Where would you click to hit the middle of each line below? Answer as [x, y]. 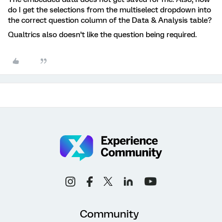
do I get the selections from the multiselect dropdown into [110, 10]
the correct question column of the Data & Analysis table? [110, 20]
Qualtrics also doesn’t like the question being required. [102, 34]
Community [109, 214]
